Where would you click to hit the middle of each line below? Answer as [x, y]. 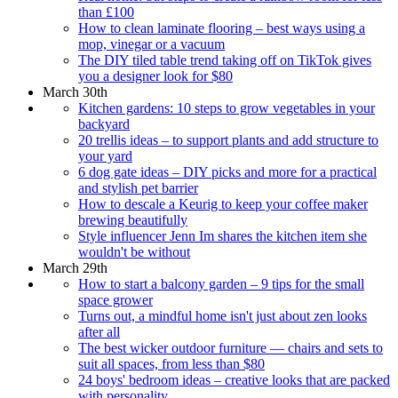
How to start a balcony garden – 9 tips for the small [221, 283]
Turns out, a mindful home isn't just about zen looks [223, 315]
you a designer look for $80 [155, 76]
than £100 [106, 12]
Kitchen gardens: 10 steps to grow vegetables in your [227, 107]
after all [99, 331]
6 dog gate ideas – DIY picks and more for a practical [227, 171]
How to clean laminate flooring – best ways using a [222, 28]
